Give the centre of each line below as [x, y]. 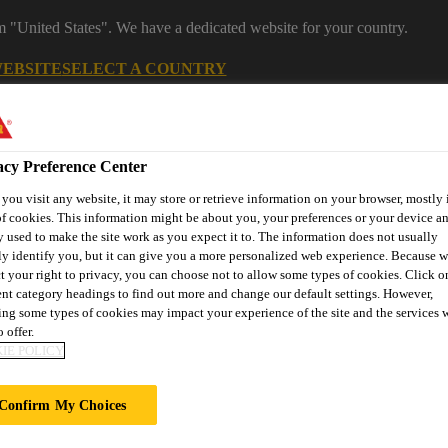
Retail [330, 323]
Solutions [177, 331]
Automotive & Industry [177, 315]
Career [382, 134]
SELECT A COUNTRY [144, 68]
